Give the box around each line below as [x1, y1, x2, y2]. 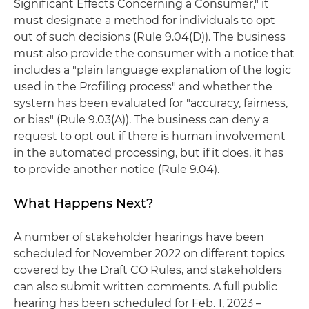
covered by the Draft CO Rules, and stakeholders [14, 263, 282, 277]
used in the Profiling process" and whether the [14, 80, 272, 93]
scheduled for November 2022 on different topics [14, 247, 285, 260]
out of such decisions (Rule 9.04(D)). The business [14, 30, 286, 43]
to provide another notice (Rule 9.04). [14, 163, 219, 176]
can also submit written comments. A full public [14, 280, 277, 293]
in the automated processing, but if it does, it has [14, 146, 283, 159]
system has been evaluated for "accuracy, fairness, [14, 97, 288, 110]
